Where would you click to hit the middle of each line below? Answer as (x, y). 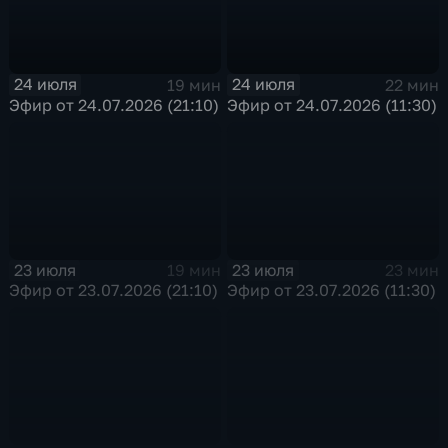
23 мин (411, 270)
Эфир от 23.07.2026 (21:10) (114, 290)
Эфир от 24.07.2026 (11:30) (332, 104)
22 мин (411, 84)
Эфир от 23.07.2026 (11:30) (332, 290)
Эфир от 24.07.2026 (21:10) (114, 104)
